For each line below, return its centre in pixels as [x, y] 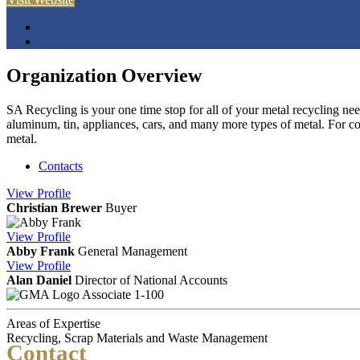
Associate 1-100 [123, 294]
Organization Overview [104, 75]
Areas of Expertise [53, 323]
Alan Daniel [39, 280]
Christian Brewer [54, 207]
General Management [133, 251]
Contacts [61, 166]
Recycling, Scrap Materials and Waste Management [137, 337]
